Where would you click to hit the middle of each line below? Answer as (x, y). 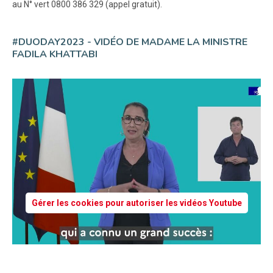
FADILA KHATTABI (55, 54)
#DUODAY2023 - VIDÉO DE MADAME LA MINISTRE (130, 42)
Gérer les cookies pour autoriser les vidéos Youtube (136, 203)
